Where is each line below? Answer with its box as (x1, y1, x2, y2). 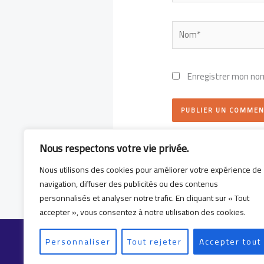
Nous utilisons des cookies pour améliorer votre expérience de (39, 162, 262, 177)
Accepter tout (199, 234, 261, 249)
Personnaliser (45, 234, 111, 249)
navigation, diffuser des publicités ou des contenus (39, 176, 218, 192)
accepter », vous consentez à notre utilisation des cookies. (39, 204, 246, 220)
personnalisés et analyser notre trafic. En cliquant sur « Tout (39, 190, 249, 206)
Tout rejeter (127, 234, 183, 249)
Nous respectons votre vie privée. (39, 138, 189, 158)
